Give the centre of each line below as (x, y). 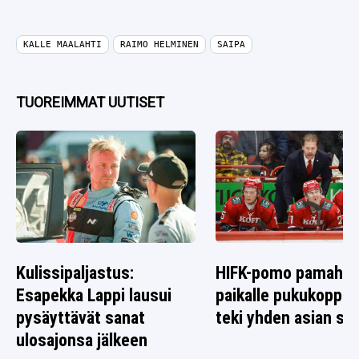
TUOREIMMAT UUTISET (90, 102)
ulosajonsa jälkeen (82, 341)
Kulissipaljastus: (75, 273)
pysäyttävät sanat (81, 318)
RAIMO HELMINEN (159, 44)
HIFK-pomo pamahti (285, 273)
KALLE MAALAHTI (63, 44)
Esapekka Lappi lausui (94, 296)
